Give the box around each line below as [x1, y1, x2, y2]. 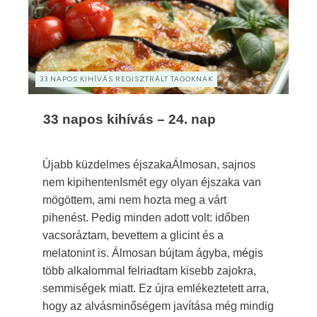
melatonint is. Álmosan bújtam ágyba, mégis [42, 247, 263, 259]
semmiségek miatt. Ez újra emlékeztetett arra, [42, 282, 269, 294]
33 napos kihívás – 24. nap [43, 112, 216, 127]
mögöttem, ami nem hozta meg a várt [42, 194, 226, 206]
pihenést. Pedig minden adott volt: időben [42, 212, 250, 224]
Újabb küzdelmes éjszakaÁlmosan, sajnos [42, 158, 255, 171]
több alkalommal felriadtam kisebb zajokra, [42, 265, 256, 277]
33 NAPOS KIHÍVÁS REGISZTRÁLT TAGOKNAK [40, 74, 213, 83]
